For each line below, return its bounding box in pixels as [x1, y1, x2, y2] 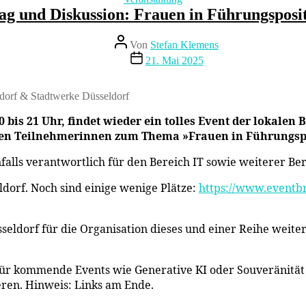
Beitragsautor [114, 33, 171, 46]
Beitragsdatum [129, 50, 192, 62]
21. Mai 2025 [145, 54, 204, 66]
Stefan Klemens [150, 38, 219, 51]
